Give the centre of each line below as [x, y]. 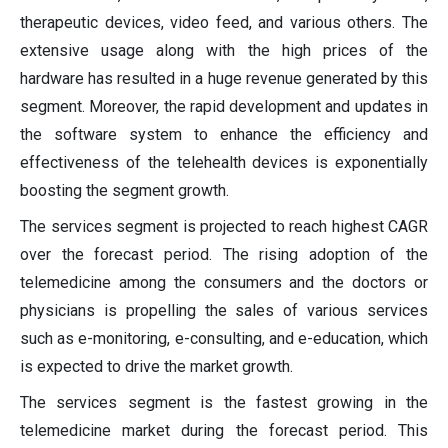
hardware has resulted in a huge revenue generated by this [224, 79]
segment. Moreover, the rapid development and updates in [224, 107]
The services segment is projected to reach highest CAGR [224, 227]
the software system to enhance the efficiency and [224, 135]
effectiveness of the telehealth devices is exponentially [224, 163]
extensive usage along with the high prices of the [224, 51]
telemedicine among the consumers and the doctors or [224, 283]
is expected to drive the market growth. [156, 367]
